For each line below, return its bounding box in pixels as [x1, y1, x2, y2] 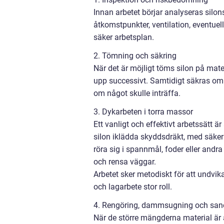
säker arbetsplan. [93, 32, 154, 42]
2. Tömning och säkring [93, 50, 176, 60]
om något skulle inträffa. [93, 88, 180, 98]
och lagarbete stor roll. [93, 181, 172, 191]
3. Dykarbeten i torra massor [93, 106, 193, 116]
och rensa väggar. [93, 156, 156, 166]
